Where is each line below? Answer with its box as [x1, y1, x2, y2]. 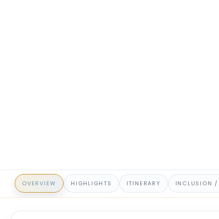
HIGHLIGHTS [71, 179, 112, 187]
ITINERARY [126, 179, 161, 187]
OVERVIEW [22, 179, 57, 187]
